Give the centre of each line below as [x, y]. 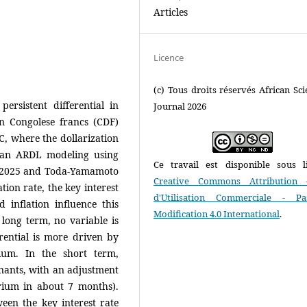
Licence [169, 58]
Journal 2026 [180, 107]
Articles [171, 12]
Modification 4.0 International [217, 214]
